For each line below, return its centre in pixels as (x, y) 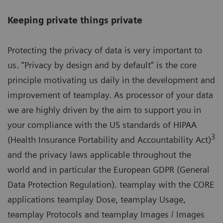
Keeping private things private (75, 20)
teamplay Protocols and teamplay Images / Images (106, 214)
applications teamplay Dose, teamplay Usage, (97, 199)
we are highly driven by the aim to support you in (104, 110)
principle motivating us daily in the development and (111, 80)
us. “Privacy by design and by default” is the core (102, 65)
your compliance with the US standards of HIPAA (102, 124)
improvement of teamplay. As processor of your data (110, 95)
